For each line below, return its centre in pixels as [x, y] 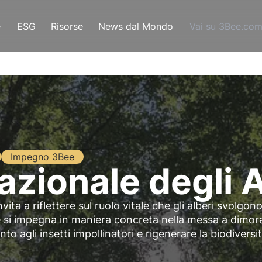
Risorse [67, 26]
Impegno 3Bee [42, 157]
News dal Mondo [136, 26]
